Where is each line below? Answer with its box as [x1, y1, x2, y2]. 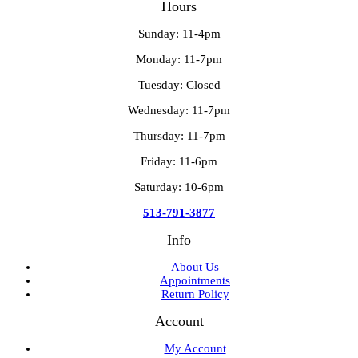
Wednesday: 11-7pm [128, 103, 230, 117]
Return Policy [161, 287, 229, 300]
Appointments [160, 273, 230, 287]
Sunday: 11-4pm [137, 26, 221, 40]
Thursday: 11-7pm [133, 129, 225, 142]
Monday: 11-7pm [136, 52, 222, 66]
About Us [171, 260, 219, 273]
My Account [164, 341, 226, 355]
